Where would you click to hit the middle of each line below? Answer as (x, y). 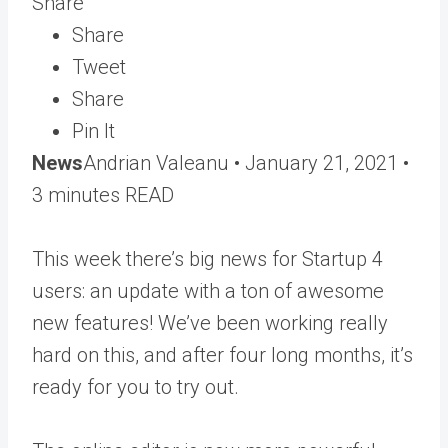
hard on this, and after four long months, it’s (222, 355)
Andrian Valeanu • (164, 163)
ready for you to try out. (135, 387)
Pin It (93, 131)
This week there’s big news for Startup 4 (207, 259)
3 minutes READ (103, 195)
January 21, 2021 (321, 163)
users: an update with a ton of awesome (208, 291)
